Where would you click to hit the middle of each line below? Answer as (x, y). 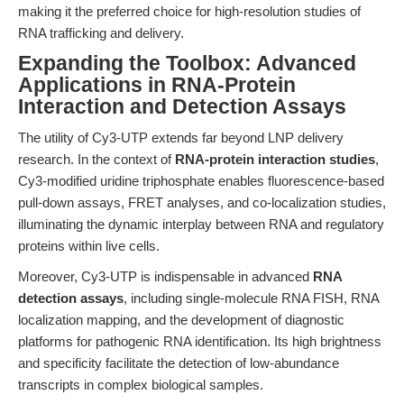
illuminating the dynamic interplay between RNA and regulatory (201, 224)
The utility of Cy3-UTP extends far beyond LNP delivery (181, 138)
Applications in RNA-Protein (157, 85)
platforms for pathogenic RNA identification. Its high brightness (200, 341)
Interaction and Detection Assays (182, 107)
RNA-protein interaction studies (275, 159)
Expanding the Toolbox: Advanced (187, 64)
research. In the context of (96, 159)
